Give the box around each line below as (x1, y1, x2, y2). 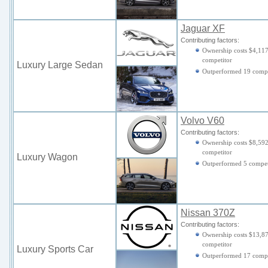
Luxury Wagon (17, 152, 78, 162)
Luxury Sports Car (17, 244, 96, 254)
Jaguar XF (181, 23, 225, 33)
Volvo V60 (181, 115, 224, 126)
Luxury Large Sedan (17, 60, 103, 70)
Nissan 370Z (181, 208, 235, 218)
